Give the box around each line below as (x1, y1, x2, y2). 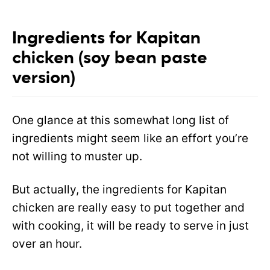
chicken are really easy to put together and (12, 201, 245, 215)
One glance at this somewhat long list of (12, 113, 229, 128)
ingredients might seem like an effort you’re (12, 131, 248, 146)
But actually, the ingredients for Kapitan (12, 183, 227, 197)
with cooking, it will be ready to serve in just (12, 219, 249, 233)
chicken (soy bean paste (12, 50, 207, 67)
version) (12, 70, 75, 87)
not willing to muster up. (12, 149, 142, 164)
